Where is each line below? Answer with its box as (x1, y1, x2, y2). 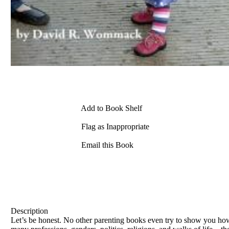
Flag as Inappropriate (79, 122, 149, 131)
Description (11, 206, 48, 215)
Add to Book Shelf (79, 104, 142, 113)
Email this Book (79, 141, 133, 150)
